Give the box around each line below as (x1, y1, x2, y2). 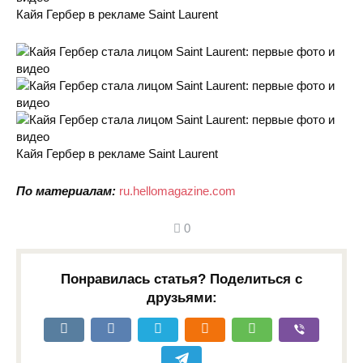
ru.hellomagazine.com (119, 184, 236, 198)
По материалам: (16, 184, 116, 198)
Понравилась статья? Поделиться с (61, 271, 302, 287)
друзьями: (146, 290, 217, 305)
